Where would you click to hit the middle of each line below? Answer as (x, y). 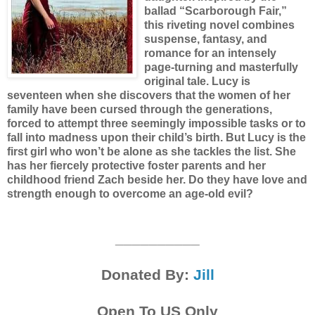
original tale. (178, 81)
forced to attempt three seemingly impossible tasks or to (156, 123)
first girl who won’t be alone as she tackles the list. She (152, 151)
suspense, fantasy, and (206, 39)
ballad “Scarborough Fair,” (216, 11)
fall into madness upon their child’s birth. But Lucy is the (156, 137)
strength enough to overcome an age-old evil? (130, 193)
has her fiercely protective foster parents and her (136, 165)
